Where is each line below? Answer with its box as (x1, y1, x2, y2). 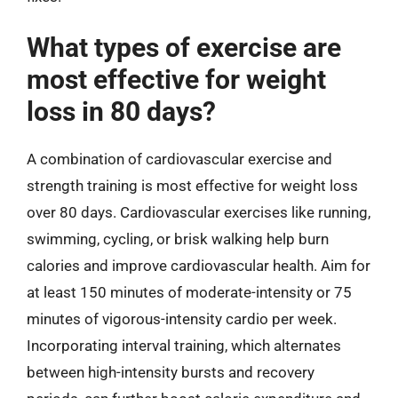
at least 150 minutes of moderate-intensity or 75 (27, 283, 352, 301)
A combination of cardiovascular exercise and (27, 150, 332, 168)
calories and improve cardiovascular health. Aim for (27, 257, 370, 275)
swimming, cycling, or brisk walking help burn (27, 230, 329, 248)
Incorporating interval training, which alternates (27, 337, 341, 354)
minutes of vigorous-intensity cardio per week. (27, 310, 337, 328)
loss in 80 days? (27, 96, 216, 127)
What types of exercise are (27, 32, 341, 63)
